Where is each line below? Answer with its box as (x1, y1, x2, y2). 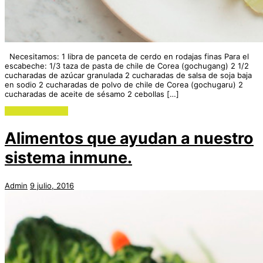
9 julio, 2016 (30, 180, 74, 190)
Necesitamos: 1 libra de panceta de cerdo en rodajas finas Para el (5, 51, 249, 61)
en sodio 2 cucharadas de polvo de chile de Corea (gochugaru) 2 (5, 79, 243, 89)
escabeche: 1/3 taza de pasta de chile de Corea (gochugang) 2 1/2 (5, 60, 249, 70)
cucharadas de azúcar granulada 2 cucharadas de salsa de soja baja (5, 70, 252, 80)
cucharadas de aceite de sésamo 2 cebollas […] (5, 89, 179, 99)
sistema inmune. (5, 148, 132, 168)
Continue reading (5, 106, 68, 116)
